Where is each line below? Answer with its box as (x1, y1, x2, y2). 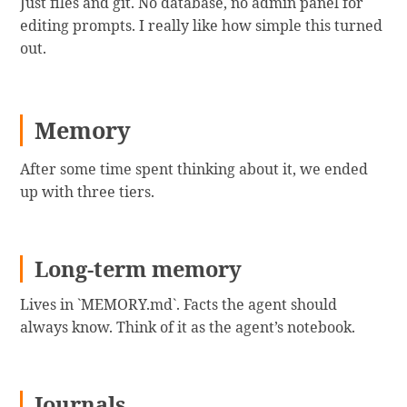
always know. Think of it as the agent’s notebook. (20, 317, 356, 338)
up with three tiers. (20, 181, 155, 202)
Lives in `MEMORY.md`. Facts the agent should (20, 294, 338, 315)
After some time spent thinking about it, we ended (20, 158, 369, 179)
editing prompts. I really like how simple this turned (20, 15, 383, 35)
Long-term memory (35, 253, 243, 283)
